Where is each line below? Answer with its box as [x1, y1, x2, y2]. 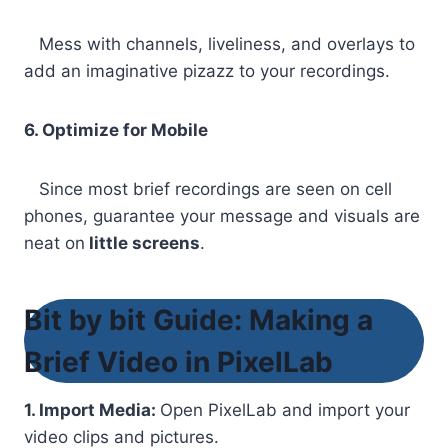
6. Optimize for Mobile [24, 120, 208, 141]
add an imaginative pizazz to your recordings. [24, 61, 390, 82]
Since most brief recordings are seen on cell [24, 179, 392, 200]
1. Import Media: [24, 400, 160, 421]
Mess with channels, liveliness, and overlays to [24, 34, 415, 55]
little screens [85, 233, 200, 254]
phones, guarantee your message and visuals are [24, 206, 420, 227]
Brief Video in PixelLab [24, 345, 333, 380]
